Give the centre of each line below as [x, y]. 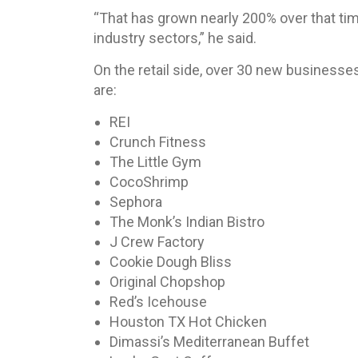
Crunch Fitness [158, 142]
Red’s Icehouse [158, 302]
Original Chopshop [167, 282]
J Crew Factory [157, 242]
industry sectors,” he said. [175, 38]
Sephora [136, 202]
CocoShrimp [149, 182]
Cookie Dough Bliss [171, 262]
